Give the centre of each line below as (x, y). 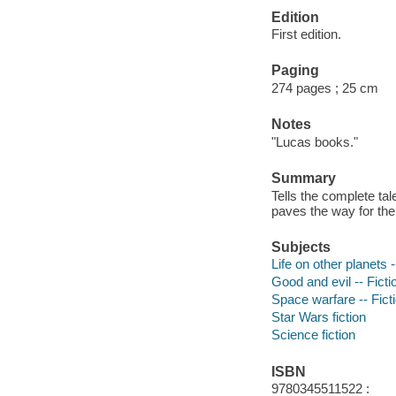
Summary (303, 178)
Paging (295, 71)
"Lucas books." (314, 141)
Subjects (301, 247)
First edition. (306, 34)
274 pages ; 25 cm (324, 88)
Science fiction (313, 335)
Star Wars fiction (318, 317)
